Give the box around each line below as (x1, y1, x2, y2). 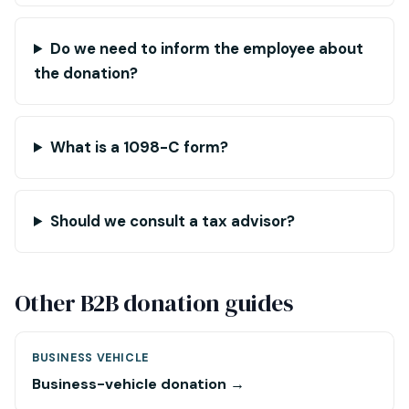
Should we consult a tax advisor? (49, 211, 295, 231)
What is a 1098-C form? (49, 137, 228, 157)
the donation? (34, 63, 138, 83)
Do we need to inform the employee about (49, 38, 363, 58)
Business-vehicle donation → (32, 374, 245, 393)
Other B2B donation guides (15, 287, 293, 320)
